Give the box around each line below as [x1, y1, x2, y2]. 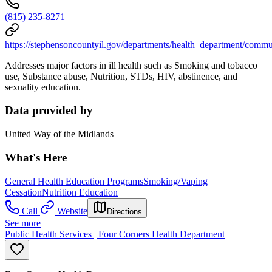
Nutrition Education [42, 186, 118, 197]
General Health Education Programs [5, 175, 143, 186]
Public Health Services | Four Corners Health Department [5, 228, 225, 239]
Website [57, 205, 87, 216]
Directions [107, 206, 142, 216]
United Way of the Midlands [5, 129, 114, 140]
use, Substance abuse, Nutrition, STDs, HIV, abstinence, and [5, 70, 237, 81]
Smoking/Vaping [143, 175, 208, 186]
